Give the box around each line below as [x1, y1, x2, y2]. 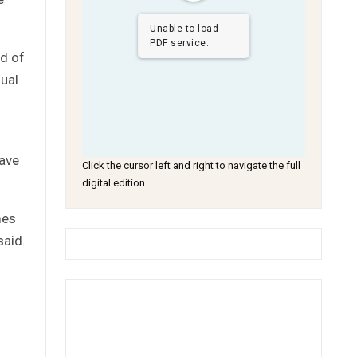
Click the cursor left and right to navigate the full [82, 159, 301, 171]
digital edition [82, 177, 146, 189]
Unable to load [150, 23, 219, 34]
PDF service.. [150, 37, 212, 49]
